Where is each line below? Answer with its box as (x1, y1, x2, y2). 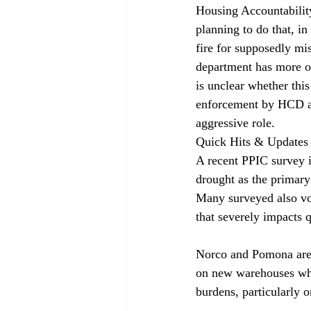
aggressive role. (196, 115, 275, 130)
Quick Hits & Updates (196, 134, 308, 149)
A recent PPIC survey (196, 153, 308, 167)
